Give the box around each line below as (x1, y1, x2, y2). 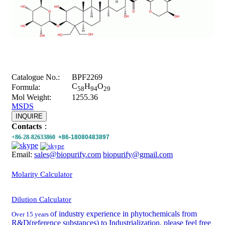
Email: (12, 150, 34, 159)
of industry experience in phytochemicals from (50, 209, 197, 218)
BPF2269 (72, 73, 102, 82)
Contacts (12, 122, 42, 131)
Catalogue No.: (12, 73, 60, 82)
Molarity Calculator (12, 170, 72, 179)
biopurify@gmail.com (103, 150, 173, 159)
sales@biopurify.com (34, 150, 101, 159)
